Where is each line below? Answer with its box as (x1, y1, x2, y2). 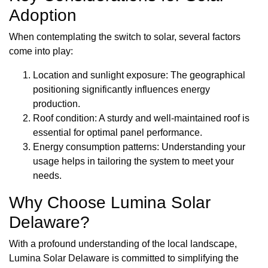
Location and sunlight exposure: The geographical (33, 70, 245, 81)
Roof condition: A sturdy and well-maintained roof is (33, 113, 249, 124)
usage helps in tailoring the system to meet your (33, 156, 234, 167)
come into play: (9, 46, 73, 57)
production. (33, 99, 80, 109)
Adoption (9, 6, 77, 25)
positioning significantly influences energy (33, 84, 210, 95)
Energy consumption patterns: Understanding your (33, 142, 245, 153)
